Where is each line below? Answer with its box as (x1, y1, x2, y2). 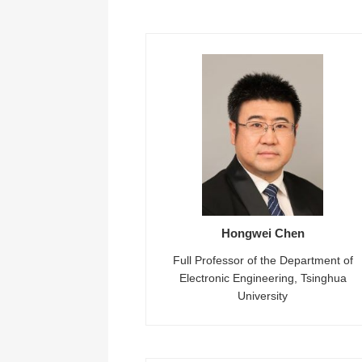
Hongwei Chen (221, 226, 305, 240)
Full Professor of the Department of (172, 254, 353, 267)
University (238, 289, 288, 302)
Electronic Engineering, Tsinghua (179, 271, 347, 284)
